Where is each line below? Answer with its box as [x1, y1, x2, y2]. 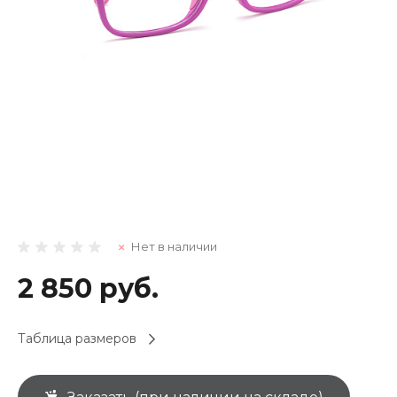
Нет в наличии [131, 239, 217, 253]
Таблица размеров [18, 331, 136, 347]
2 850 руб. [18, 272, 159, 305]
